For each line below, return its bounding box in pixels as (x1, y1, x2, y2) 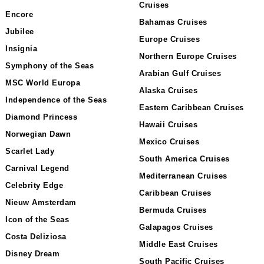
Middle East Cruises (139, 240, 218, 249)
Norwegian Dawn (5, 130, 71, 138)
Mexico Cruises (139, 137, 199, 146)
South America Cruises (139, 154, 230, 163)
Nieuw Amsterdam (5, 198, 77, 207)
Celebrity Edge (5, 181, 63, 190)
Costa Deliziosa (5, 232, 67, 241)
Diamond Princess (5, 113, 77, 121)
